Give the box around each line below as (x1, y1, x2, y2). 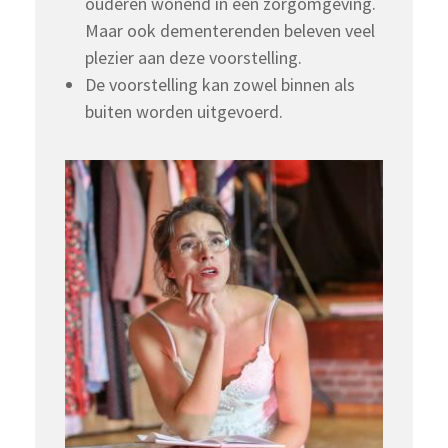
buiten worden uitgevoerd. (85, 100, 283, 123)
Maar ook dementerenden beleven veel (85, 19, 375, 42)
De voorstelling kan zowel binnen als (85, 73, 355, 96)
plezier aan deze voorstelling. (85, 46, 302, 69)
